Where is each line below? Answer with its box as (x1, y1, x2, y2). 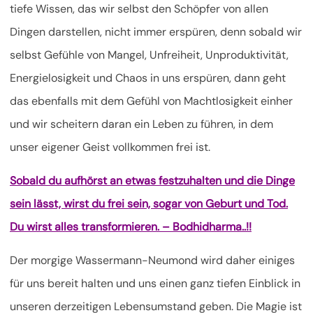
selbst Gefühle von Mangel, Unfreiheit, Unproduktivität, (10, 48, 289, 63)
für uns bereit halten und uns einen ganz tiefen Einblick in (10, 276, 300, 291)
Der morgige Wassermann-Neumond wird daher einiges (10, 253, 295, 268)
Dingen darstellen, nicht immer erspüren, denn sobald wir (10, 24, 302, 40)
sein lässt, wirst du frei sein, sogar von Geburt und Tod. (10, 196, 288, 212)
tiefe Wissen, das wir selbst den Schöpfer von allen (10, 1, 268, 17)
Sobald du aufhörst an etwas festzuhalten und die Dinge (10, 173, 295, 189)
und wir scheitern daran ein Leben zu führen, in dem (10, 117, 273, 132)
